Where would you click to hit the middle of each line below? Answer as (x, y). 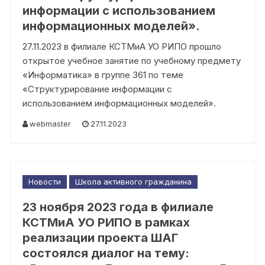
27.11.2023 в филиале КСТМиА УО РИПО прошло (122, 46)
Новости (45, 181)
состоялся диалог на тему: (106, 253)
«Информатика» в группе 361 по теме (103, 75)
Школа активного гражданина (134, 181)
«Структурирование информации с (98, 89)
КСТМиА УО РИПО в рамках (106, 222)
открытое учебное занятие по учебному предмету (132, 60)
